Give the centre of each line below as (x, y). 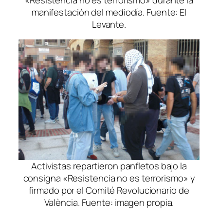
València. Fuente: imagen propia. (109, 203)
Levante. (109, 24)
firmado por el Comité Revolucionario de (109, 191)
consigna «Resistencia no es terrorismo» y (109, 178)
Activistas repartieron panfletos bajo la (109, 166)
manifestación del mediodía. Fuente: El (109, 12)
